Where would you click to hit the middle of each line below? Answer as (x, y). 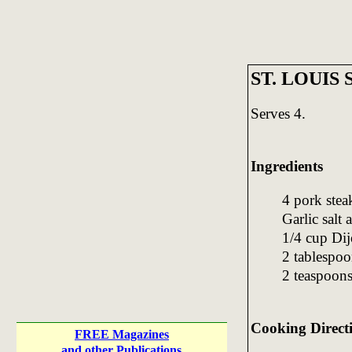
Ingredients (286, 166)
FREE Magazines (122, 334)
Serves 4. (278, 113)
